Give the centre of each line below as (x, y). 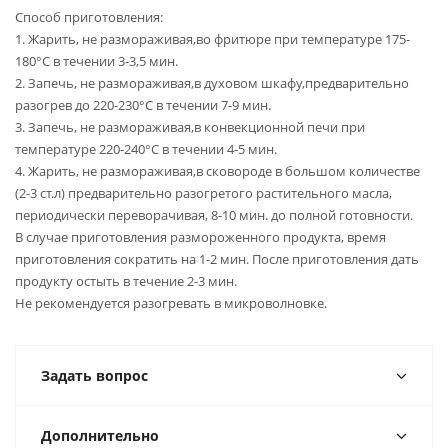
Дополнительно (100, 435)
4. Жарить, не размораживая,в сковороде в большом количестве (217, 171)
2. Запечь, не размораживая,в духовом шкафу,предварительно (212, 83)
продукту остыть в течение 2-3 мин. (126, 281)
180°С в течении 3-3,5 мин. (96, 61)
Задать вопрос (94, 375)
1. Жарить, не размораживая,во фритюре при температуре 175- (212, 39)
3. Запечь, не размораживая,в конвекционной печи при (190, 127)
